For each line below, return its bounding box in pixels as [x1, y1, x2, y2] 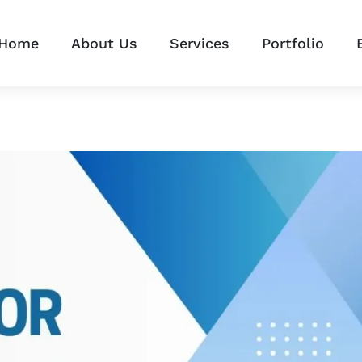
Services [170, 34, 229, 52]
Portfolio [262, 34, 324, 52]
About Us [71, 34, 137, 52]
